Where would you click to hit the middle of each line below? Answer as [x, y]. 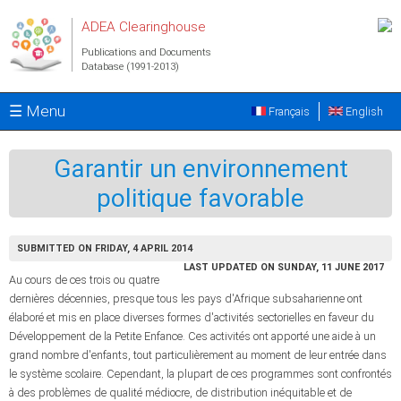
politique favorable [200, 198]
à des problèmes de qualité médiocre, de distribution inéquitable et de [180, 392]
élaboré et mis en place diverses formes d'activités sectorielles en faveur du [192, 317]
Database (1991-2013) [130, 67]
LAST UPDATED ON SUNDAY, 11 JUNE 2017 [284, 267]
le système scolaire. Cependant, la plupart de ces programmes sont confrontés [200, 374]
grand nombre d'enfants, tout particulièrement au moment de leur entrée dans [198, 355]
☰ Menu [37, 111]
